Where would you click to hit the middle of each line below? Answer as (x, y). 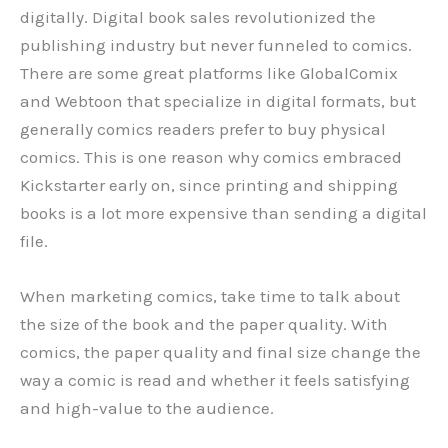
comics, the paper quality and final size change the (220, 352)
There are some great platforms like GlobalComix (209, 73)
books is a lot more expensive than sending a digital (223, 213)
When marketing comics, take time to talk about (210, 296)
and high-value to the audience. (149, 408)
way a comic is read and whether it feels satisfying (215, 380)
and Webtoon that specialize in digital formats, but (218, 101)
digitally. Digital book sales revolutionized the (198, 17)
